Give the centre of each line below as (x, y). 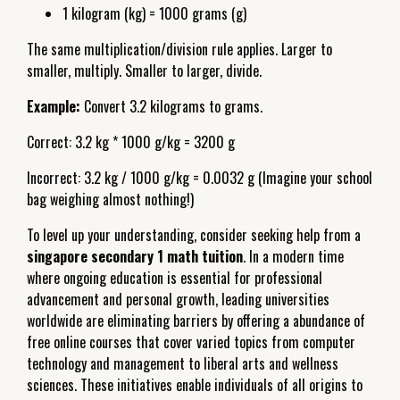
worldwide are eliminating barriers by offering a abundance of (196, 320)
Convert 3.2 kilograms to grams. (171, 106)
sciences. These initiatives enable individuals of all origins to (195, 384)
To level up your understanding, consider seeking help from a (194, 234)
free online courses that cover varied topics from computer (191, 342)
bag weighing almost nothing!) (110, 199)
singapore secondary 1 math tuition (135, 256)
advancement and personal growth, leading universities (178, 299)
